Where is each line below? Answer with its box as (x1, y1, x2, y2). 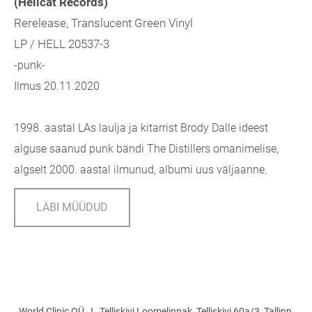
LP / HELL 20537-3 (14, 37, 109, 52)
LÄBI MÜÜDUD (36, 201, 108, 214)
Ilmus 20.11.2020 (14, 79, 100, 93)
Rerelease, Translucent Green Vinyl (14, 16, 193, 31)
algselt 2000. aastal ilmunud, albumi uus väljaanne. (14, 163, 267, 177)
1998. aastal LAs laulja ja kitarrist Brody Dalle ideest (14, 121, 268, 135)
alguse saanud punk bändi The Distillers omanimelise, (14, 142, 279, 156)
